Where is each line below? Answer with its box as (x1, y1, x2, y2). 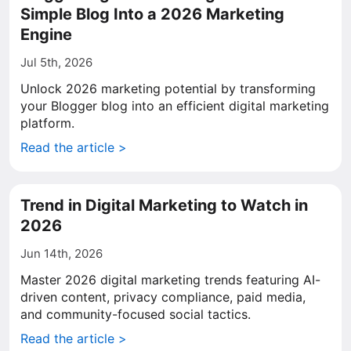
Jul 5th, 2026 (20, 55, 92, 70)
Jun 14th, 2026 (20, 246, 103, 261)
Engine (20, 25, 72, 44)
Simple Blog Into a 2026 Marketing (20, 5, 284, 24)
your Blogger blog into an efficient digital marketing (20, 98, 329, 114)
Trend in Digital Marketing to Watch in (20, 196, 308, 215)
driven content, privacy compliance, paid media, (20, 289, 306, 305)
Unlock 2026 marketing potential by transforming (20, 81, 316, 96)
